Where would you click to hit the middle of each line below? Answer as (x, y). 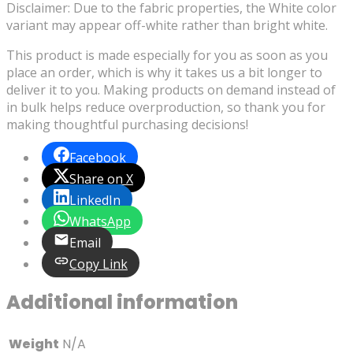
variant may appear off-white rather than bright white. (167, 25)
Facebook (98, 157)
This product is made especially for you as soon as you (167, 55)
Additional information (122, 303)
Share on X (101, 178)
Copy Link (98, 264)
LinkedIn (95, 200)
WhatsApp (100, 221)
